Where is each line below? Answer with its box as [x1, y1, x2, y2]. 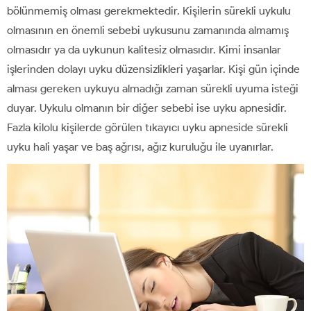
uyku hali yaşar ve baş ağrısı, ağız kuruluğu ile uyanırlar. [7, 140, 274, 153]
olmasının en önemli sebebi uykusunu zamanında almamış [7, 23, 289, 37]
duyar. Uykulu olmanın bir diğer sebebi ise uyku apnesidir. [7, 101, 287, 115]
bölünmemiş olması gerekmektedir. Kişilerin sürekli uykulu [7, 3, 291, 17]
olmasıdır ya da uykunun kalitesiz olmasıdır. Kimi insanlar [7, 42, 281, 56]
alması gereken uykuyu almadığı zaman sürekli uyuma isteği [7, 81, 299, 95]
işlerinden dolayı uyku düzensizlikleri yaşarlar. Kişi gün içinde [7, 62, 300, 76]
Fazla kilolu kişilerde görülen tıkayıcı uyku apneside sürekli [7, 120, 288, 134]
